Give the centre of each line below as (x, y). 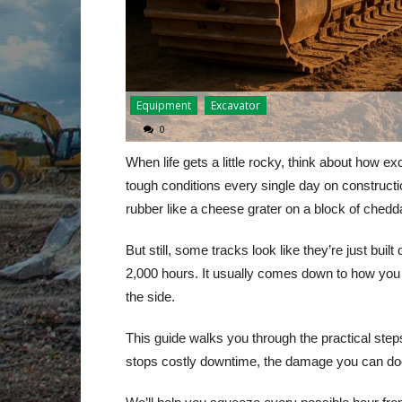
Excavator (236, 105)
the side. (150, 296)
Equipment (164, 105)
